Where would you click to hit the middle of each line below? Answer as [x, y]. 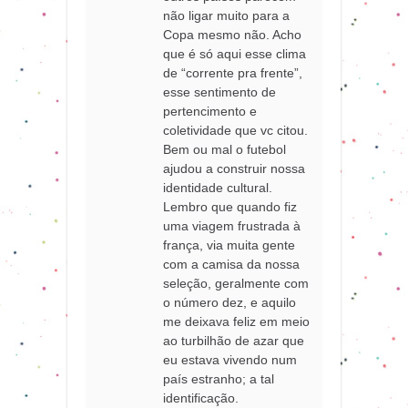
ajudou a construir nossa [235, 168]
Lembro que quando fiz [230, 206]
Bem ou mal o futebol [225, 149]
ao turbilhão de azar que [234, 340]
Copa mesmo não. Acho [233, 34]
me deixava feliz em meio [237, 321]
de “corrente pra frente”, [233, 72]
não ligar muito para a [227, 15]
